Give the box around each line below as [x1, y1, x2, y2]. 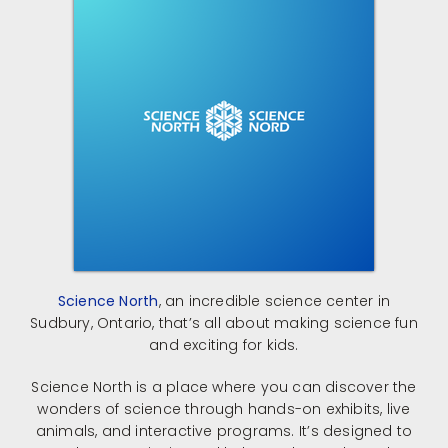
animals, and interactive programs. [35, 421, 295, 442]
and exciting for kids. [149, 335, 299, 356]
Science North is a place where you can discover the [31, 377, 417, 398]
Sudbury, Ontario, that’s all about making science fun [30, 313, 418, 334]
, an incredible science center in [158, 291, 391, 312]
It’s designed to [298, 421, 413, 442]
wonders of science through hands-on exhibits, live [37, 399, 411, 420]
